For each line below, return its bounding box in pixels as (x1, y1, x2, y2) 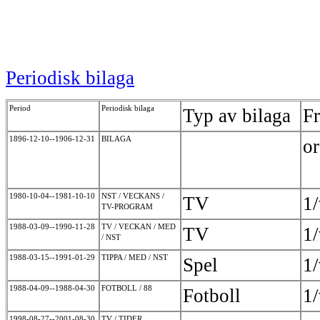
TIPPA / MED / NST (101, 253, 170, 262)
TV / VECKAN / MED (101, 222, 176, 231)
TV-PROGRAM (101, 202, 155, 211)
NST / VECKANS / (101, 191, 164, 201)
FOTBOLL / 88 (101, 284, 154, 293)
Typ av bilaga (183, 105, 291, 127)
